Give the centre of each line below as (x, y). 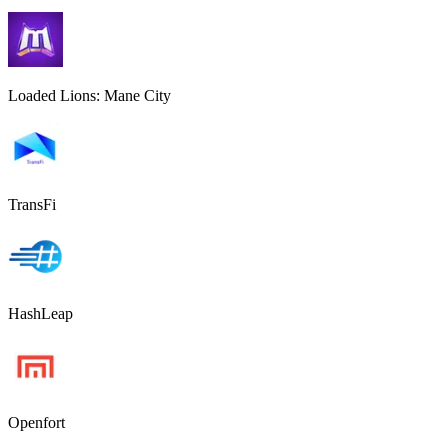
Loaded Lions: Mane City (89, 95)
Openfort (36, 422)
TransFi (32, 204)
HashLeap (40, 313)
